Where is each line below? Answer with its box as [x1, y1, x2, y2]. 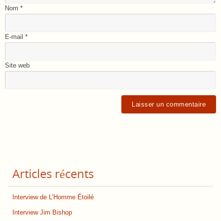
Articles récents [12, 165, 94, 182]
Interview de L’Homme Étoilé [12, 194, 94, 201]
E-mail [5, 34, 25, 41]
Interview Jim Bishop [12, 209, 72, 217]
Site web [5, 62, 30, 70]
